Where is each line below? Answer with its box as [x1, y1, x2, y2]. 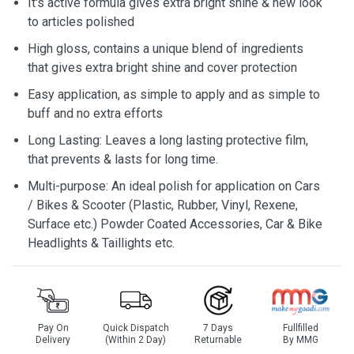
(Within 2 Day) [105, 334, 167, 345]
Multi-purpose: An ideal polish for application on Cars [28, 179, 320, 194]
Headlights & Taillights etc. [28, 235, 175, 250]
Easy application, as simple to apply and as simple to [28, 87, 320, 102]
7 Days [203, 322, 234, 333]
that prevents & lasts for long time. [28, 152, 218, 167]
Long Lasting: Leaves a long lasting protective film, [28, 133, 308, 148]
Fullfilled [283, 322, 319, 333]
